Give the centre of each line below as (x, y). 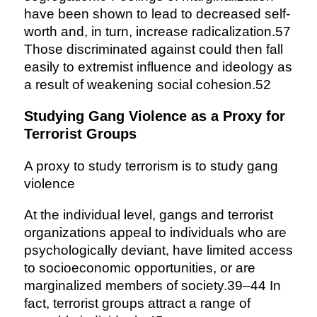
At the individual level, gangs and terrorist (148, 215)
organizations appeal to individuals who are (155, 233)
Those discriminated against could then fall (153, 50)
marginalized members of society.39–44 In (152, 286)
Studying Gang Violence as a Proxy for (154, 116)
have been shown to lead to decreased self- (157, 14)
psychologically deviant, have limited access (158, 250)
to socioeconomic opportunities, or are (139, 268)
